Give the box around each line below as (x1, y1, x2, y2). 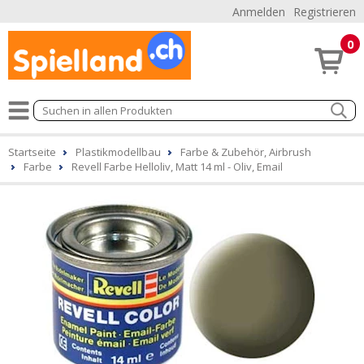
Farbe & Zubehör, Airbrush (180, 145, 311, 159)
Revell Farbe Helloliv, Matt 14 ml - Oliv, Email (71, 159, 283, 174)
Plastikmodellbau (76, 145, 161, 159)
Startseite (8, 145, 56, 159)
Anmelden (232, 4, 285, 19)
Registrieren (293, 4, 356, 19)
